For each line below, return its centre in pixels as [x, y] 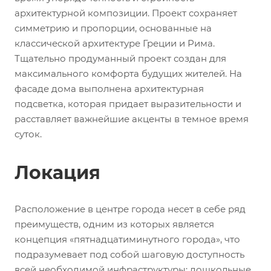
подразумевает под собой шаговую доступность [129, 254]
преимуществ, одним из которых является [114, 224]
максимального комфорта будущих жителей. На [128, 73]
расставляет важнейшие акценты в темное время [132, 119]
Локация [57, 172]
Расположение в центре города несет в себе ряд [130, 209]
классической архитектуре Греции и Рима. [115, 43]
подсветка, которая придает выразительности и [128, 103]
